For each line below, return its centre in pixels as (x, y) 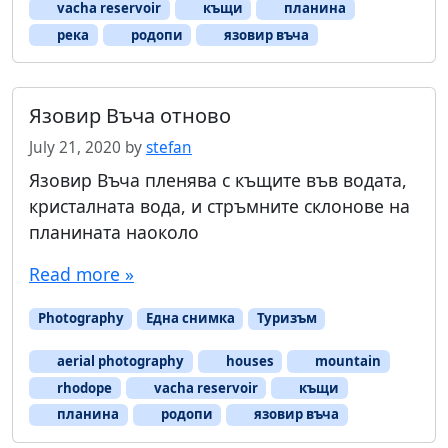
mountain (347, 361)
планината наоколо (114, 232)
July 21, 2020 (75, 148)
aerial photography (119, 361)
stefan (169, 148)
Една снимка (190, 318)
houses (248, 361)
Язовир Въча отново (130, 116)
